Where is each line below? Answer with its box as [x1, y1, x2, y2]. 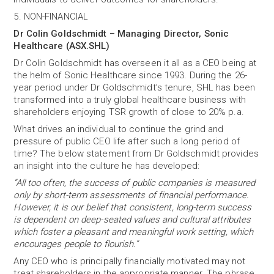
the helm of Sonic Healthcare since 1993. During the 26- [13, 70, 247, 81]
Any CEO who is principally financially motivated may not [13, 256, 246, 267]
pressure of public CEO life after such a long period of [13, 136, 240, 147]
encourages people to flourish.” [13, 239, 139, 250]
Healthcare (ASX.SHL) [13, 40, 110, 51]
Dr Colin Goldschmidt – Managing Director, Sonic [13, 28, 229, 39]
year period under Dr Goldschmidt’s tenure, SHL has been [13, 82, 255, 93]
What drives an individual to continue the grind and [13, 124, 224, 135]
